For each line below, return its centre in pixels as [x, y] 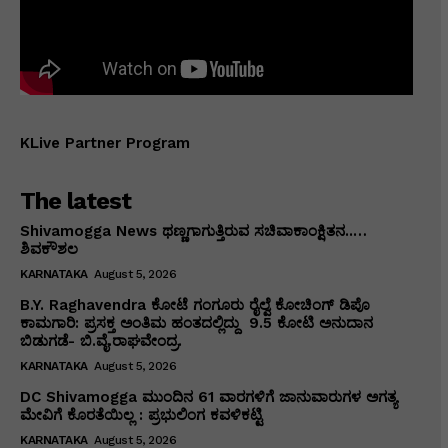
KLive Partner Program [105, 143]
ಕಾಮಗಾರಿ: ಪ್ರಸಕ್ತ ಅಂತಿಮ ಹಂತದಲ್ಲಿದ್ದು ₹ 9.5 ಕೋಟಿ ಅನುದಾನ [196, 323]
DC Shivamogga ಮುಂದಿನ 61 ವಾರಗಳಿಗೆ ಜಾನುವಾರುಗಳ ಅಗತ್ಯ [208, 397]
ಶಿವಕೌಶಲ [49, 249]
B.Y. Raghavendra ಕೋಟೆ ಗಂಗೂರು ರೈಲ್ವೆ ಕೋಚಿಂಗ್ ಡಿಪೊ [195, 305]
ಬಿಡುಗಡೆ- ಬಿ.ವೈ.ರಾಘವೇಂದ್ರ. [101, 341]
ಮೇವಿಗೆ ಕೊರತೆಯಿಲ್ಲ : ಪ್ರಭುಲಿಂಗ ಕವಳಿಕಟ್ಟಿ [141, 415]
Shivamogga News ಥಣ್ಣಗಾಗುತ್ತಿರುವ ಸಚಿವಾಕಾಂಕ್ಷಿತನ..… [193, 231]
